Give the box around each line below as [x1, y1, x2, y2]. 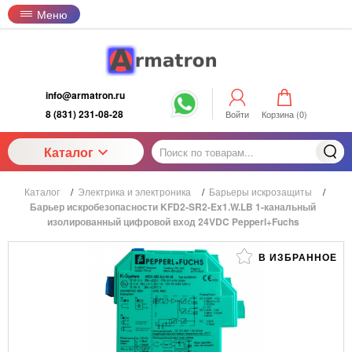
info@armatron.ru [45, 88, 125, 102]
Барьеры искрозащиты [209, 185, 312, 198]
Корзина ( [261, 107, 299, 120]
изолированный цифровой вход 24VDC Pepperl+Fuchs [46, 214, 299, 229]
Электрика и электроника [78, 185, 191, 198]
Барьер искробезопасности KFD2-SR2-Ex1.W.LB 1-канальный [30, 200, 316, 214]
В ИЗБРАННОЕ [255, 250, 337, 264]
